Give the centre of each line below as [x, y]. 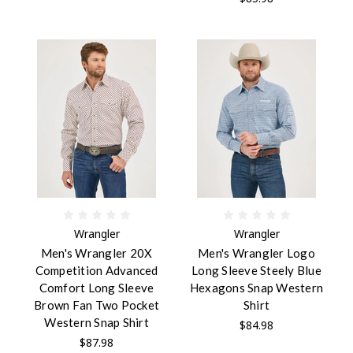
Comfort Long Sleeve [97, 287]
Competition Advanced [97, 270]
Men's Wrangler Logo [256, 253]
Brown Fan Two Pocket [97, 305]
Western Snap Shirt [97, 322]
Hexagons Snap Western [256, 287]
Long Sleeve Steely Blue [256, 270]
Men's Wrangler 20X [97, 253]
